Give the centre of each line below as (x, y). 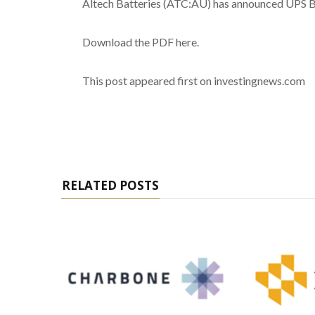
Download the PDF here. (140, 41)
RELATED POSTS (110, 185)
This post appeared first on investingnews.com (193, 80)
